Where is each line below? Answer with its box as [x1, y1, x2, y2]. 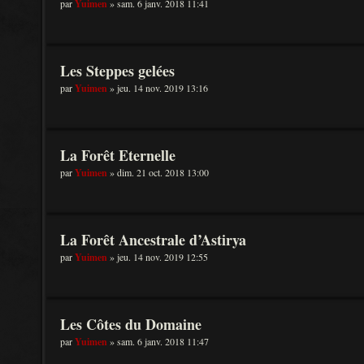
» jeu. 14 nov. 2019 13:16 [107, 81, 208, 94]
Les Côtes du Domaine [60, 314, 201, 335]
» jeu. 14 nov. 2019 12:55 [107, 250, 208, 263]
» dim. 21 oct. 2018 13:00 [107, 166, 209, 179]
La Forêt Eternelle [60, 145, 175, 166]
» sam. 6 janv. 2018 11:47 [107, 335, 209, 348]
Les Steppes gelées [60, 60, 175, 81]
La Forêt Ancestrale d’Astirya [60, 229, 246, 250]
